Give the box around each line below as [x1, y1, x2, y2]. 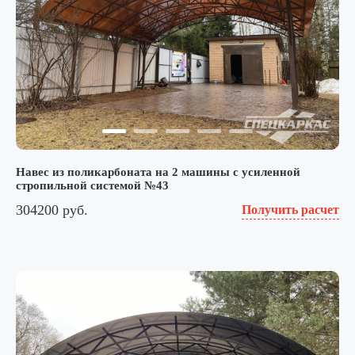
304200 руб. [16, 201, 88, 218]
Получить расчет [242, 203, 339, 217]
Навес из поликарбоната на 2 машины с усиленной [16, 166, 300, 179]
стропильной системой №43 [16, 179, 169, 193]
